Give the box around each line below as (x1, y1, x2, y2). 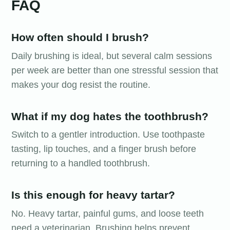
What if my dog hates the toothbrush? (11, 110, 208, 122)
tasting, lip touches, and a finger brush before (11, 144, 196, 155)
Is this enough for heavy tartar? (11, 189, 175, 201)
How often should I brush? (11, 31, 149, 44)
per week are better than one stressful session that (11, 65, 218, 75)
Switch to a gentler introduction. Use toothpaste (11, 129, 205, 140)
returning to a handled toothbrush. (11, 158, 150, 169)
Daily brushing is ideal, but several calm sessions (11, 50, 212, 61)
